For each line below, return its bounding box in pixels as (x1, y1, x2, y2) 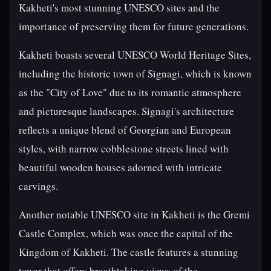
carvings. (19, 179, 58, 193)
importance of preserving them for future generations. (19, 19, 249, 33)
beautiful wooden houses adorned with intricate (19, 160, 222, 174)
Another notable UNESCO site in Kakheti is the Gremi (19, 207, 250, 221)
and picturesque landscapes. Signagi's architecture (19, 104, 234, 118)
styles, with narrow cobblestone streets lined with (19, 142, 229, 155)
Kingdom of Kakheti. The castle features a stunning (19, 245, 238, 259)
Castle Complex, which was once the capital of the (19, 226, 233, 240)
